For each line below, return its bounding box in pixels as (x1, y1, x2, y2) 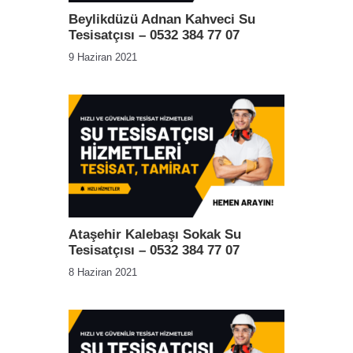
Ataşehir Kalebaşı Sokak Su (69, 227, 241, 242)
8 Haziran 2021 (69, 266, 137, 278)
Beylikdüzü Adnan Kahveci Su (69, 12, 255, 27)
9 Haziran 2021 (69, 51, 137, 63)
